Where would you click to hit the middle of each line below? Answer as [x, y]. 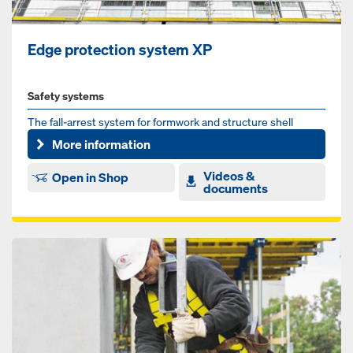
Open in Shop [91, 178]
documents [235, 188]
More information [102, 144]
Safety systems [66, 96]
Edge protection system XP [120, 50]
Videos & [229, 175]
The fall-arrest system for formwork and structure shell [160, 122]
